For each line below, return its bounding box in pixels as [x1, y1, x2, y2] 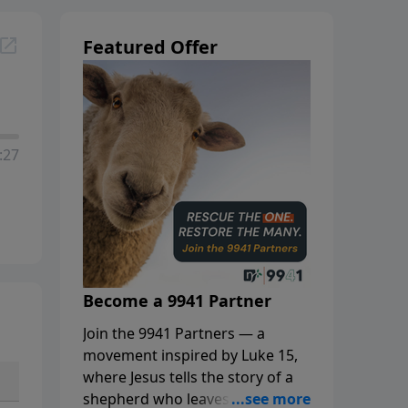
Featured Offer [83, 34, 218, 59]
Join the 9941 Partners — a [83, 322, 265, 343]
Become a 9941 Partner [83, 289, 271, 311]
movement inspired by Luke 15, [83, 344, 298, 365]
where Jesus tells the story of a [83, 366, 293, 387]
